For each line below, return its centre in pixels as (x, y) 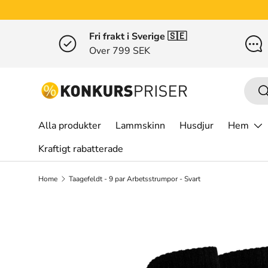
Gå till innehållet (86, 21)
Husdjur (197, 126)
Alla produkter (70, 126)
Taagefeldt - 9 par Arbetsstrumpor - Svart (134, 179)
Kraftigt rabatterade (81, 149)
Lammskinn (140, 126)
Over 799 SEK (119, 51)
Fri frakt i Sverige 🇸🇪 (138, 36)
